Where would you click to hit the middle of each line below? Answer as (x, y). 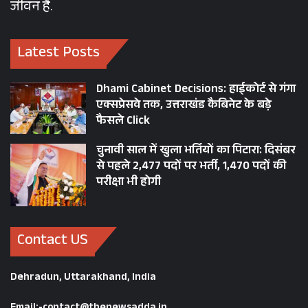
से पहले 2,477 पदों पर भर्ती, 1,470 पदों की (191, 168)
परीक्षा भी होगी (129, 184)
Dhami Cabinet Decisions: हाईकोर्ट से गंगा (196, 91)
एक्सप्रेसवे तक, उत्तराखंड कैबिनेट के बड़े (184, 107)
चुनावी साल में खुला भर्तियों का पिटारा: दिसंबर (196, 152)
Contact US (53, 242)
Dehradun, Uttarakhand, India (83, 278)
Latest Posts (58, 54)
